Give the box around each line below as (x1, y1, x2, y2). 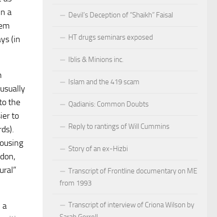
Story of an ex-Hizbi (68, 144, 128, 154)
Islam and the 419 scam (68, 77, 139, 87)
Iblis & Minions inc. (68, 55, 124, 64)
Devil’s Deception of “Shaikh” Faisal (68, 11, 173, 20)
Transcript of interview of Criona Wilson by (68, 201, 194, 210)
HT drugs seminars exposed (68, 33, 153, 42)
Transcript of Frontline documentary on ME (68, 167, 197, 176)
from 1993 (60, 179, 92, 188)
